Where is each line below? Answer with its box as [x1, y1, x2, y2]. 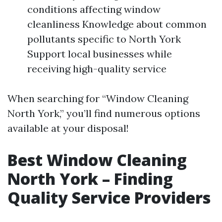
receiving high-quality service [27, 62, 166, 75]
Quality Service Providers [7, 187, 211, 208]
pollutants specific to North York [27, 33, 181, 45]
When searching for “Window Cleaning [7, 92, 188, 105]
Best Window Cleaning [7, 149, 187, 170]
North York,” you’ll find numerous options [7, 107, 200, 119]
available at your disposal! [7, 122, 129, 134]
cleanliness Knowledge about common [27, 18, 207, 30]
